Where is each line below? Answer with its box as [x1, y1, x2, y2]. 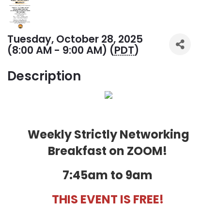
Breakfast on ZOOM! [47, 143, 170, 159]
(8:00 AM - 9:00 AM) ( [7, 43, 114, 58]
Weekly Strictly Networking [28, 126, 189, 143]
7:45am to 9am [62, 167, 155, 184]
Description [7, 67, 81, 85]
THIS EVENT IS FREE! [51, 191, 164, 208]
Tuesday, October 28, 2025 [7, 32, 143, 46]
